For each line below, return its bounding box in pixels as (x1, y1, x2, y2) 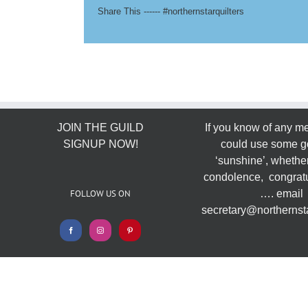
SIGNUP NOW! (63, 137, 138, 150)
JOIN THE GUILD (57, 121, 144, 133)
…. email (259, 187, 303, 199)
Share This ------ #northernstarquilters (98, 6, 244, 17)
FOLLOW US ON (70, 187, 131, 199)
